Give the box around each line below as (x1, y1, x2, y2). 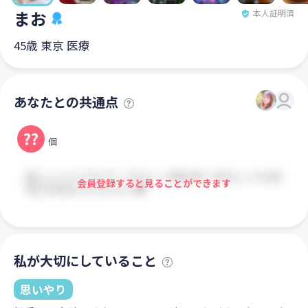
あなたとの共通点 (14, 92, 118, 111)
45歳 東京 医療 (14, 37, 90, 54)
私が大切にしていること (14, 251, 157, 271)
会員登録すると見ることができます (77, 175, 231, 190)
